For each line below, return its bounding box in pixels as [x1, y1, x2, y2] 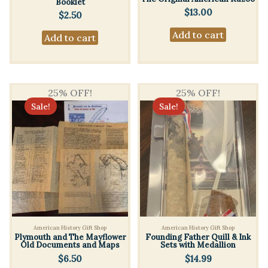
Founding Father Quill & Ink [145, 232, 251, 243]
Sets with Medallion [160, 240, 236, 251]
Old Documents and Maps [20, 240, 120, 251]
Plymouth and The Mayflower [14, 232, 126, 243]
